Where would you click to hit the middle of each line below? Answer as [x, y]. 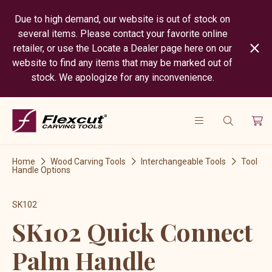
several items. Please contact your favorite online [122, 34]
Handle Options [41, 170]
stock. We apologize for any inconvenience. [122, 77]
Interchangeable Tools [183, 162]
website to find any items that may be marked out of [123, 63]
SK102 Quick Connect [132, 232]
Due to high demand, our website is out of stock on [123, 19]
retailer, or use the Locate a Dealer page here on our [122, 48]
